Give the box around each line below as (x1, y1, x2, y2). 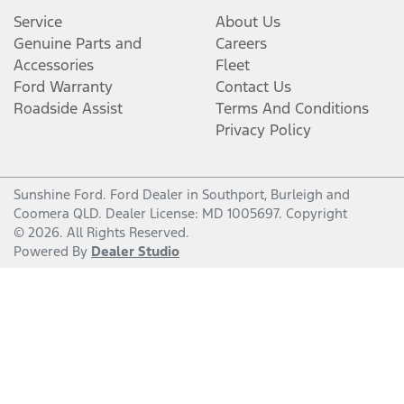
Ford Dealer (110, 186, 183, 203)
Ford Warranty (14, 77, 113, 96)
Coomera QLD (14, 205, 98, 222)
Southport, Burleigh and (202, 186, 350, 203)
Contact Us (216, 77, 291, 96)
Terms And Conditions (216, 98, 369, 118)
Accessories (14, 55, 94, 75)
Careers (216, 33, 267, 53)
